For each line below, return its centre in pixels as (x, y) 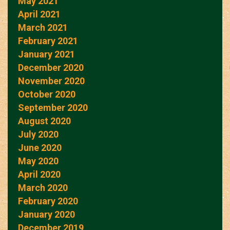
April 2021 (39, 14)
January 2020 (46, 215)
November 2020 (51, 81)
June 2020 (40, 148)
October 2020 (47, 94)
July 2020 (38, 135)
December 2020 (51, 68)
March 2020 (43, 188)
